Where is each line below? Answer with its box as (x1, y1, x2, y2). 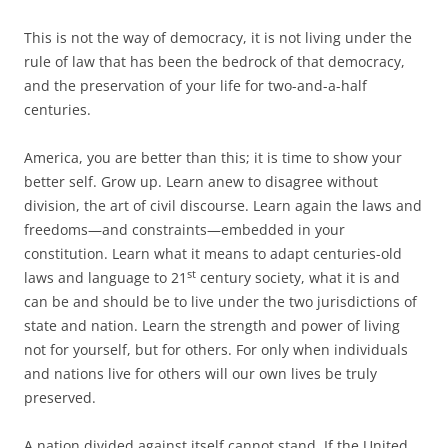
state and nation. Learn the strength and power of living (24, 315, 400, 335)
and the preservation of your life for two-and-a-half (24, 75, 367, 95)
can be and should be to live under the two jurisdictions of (24, 291, 417, 311)
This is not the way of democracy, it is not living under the (24, 27, 412, 47)
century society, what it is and (196, 267, 400, 287)
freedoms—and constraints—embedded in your (24, 219, 345, 239)
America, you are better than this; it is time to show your (24, 147, 402, 167)
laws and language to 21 (24, 267, 187, 287)
